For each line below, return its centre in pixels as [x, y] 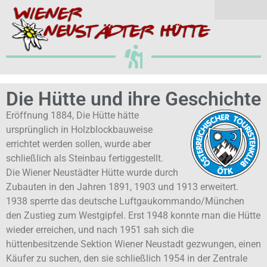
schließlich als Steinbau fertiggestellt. [85, 158]
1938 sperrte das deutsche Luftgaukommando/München [125, 201]
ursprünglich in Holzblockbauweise [79, 130]
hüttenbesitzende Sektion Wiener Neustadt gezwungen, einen [133, 244]
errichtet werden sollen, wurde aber [78, 144]
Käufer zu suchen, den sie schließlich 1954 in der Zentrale [127, 258]
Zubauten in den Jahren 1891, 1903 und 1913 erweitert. [122, 187]
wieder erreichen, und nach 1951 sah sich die [100, 230]
